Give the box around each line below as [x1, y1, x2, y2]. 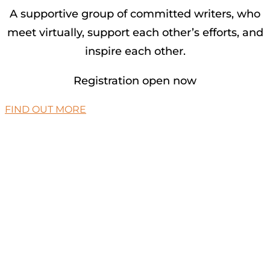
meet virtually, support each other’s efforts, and [7, 25, 263, 39]
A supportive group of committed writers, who [10, 7, 260, 20]
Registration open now [74, 74, 196, 87]
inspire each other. [84, 44, 186, 58]
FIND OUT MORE [5, 103, 86, 115]
